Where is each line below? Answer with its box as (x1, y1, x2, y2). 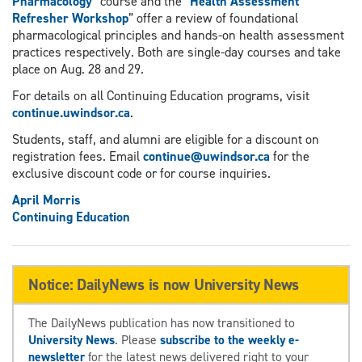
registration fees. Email (12, 148, 143, 166)
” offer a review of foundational (128, 9, 298, 27)
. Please (115, 331, 160, 349)
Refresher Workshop (12, 9, 128, 27)
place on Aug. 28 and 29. (12, 60, 144, 78)
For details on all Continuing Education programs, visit (12, 87, 309, 105)
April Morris (12, 192, 81, 209)
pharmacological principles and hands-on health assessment (12, 26, 344, 44)
